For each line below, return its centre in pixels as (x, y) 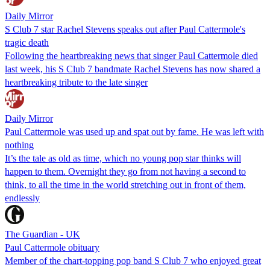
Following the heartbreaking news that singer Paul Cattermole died (131, 55)
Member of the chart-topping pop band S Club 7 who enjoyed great (133, 260)
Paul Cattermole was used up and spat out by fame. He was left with (134, 131)
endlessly (22, 198)
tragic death (27, 42)
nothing (19, 145)
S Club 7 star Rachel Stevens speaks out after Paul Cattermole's (125, 29)
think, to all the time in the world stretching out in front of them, (125, 184)
